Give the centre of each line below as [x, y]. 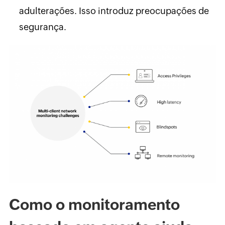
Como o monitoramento [94, 204]
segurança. [42, 27]
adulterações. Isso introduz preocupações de [114, 11]
